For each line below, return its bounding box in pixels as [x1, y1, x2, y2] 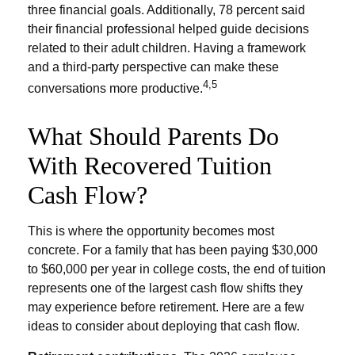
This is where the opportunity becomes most [28, 223, 274, 238]
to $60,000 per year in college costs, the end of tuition [28, 261, 326, 276]
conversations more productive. [28, 81, 203, 95]
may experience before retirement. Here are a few [28, 300, 304, 314]
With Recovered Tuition [28, 151, 272, 180]
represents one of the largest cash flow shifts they [28, 281, 303, 295]
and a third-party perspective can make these [28, 59, 279, 74]
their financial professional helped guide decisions [28, 21, 309, 36]
